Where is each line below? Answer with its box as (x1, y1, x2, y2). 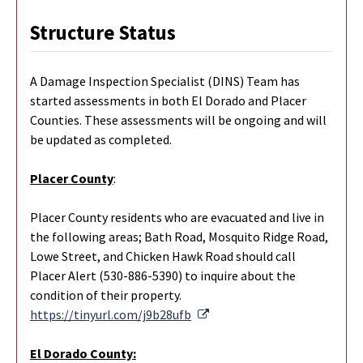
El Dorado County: (30, 344, 136, 361)
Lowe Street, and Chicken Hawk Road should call (30, 247, 296, 264)
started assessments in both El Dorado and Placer (30, 92, 306, 109)
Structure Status (30, 19, 176, 45)
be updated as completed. (30, 130, 172, 147)
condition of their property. (30, 286, 181, 303)
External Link (208, 305, 282, 322)
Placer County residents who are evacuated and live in (30, 208, 324, 225)
